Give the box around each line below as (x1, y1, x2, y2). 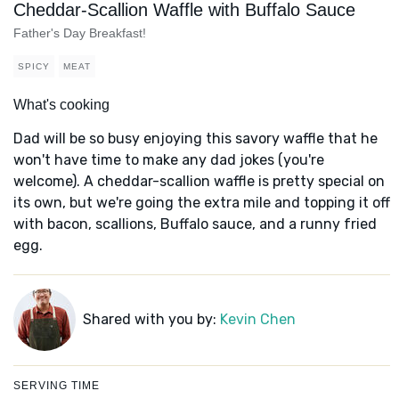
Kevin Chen (219, 311, 296, 329)
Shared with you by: (82, 311, 220, 329)
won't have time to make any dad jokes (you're (13, 151, 324, 169)
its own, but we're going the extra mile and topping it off (13, 194, 390, 212)
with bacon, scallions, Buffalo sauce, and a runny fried (13, 216, 377, 233)
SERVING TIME (13, 379, 100, 393)
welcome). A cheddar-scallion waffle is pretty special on (13, 173, 385, 191)
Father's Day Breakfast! (13, 26, 146, 41)
